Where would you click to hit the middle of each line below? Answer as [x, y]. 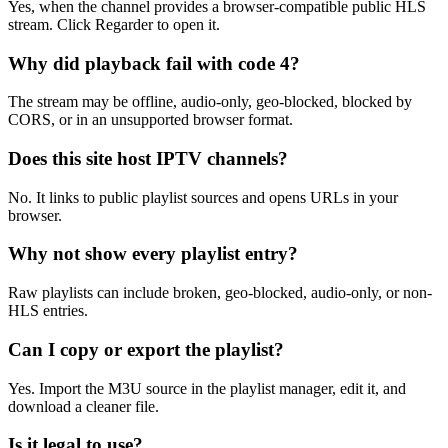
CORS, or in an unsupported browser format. [150, 120]
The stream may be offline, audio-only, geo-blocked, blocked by [210, 102]
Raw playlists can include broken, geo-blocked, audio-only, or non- [220, 293]
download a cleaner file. [83, 406]
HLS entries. [48, 311]
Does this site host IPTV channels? [148, 159]
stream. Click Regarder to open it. [114, 24]
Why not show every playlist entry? [153, 254]
